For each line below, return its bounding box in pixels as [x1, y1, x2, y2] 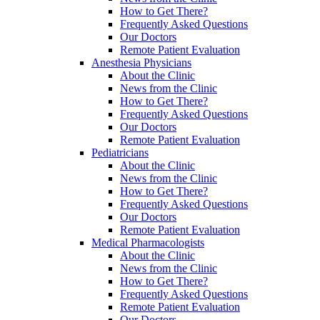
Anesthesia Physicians [91, 56, 191, 69]
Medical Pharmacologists [91, 236, 204, 249]
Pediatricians [91, 146, 149, 159]
